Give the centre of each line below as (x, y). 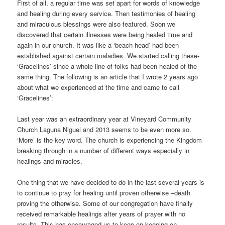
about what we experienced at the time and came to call (98, 87)
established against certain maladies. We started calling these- (108, 55)
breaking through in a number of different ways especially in (103, 150)
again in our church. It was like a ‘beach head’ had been (98, 45)
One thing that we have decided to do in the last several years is (111, 182)
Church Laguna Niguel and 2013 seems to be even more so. (104, 129)
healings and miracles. (50, 161)
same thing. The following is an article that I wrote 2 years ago (108, 76)
